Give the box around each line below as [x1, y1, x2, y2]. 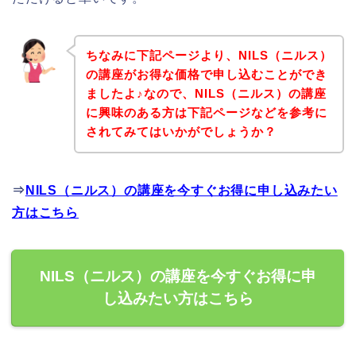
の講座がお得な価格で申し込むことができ [85, 68, 327, 82]
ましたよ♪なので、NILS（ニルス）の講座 [85, 87, 327, 101]
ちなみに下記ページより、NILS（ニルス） [85, 48, 332, 63]
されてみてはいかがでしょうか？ [85, 125, 277, 139]
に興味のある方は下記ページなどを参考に [85, 106, 327, 120]
